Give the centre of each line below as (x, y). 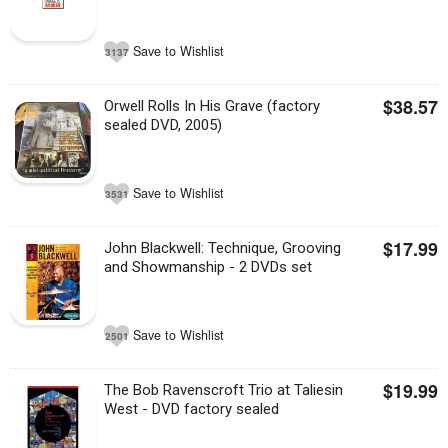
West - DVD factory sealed (192, 409)
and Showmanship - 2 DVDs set (208, 267)
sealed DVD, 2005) (163, 125)
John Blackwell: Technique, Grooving (223, 248)
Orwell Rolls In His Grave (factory (212, 106)
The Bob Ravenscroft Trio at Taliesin (224, 390)
